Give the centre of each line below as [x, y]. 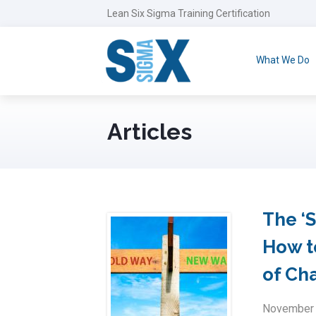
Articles [150, 131]
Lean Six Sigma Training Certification [189, 13]
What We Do [282, 60]
